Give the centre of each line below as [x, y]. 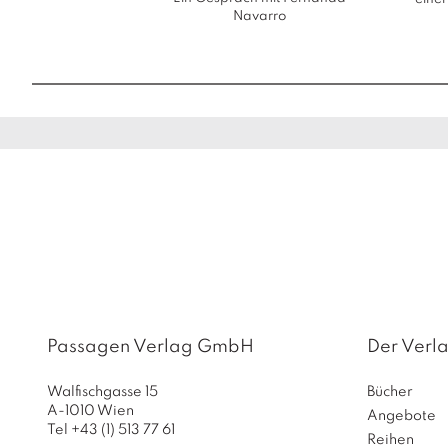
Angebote [401, 416]
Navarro [260, 16]
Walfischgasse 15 [102, 392]
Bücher [390, 392]
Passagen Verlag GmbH [150, 347]
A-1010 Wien [90, 411]
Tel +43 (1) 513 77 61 [111, 430]
